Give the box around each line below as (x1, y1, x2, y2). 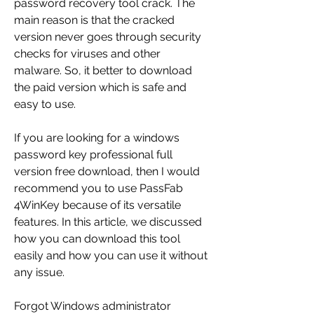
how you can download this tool (14, 232, 180, 246)
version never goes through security (14, 30, 201, 44)
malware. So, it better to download (14, 64, 192, 78)
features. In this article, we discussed (14, 215, 202, 229)
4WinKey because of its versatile (14, 198, 181, 212)
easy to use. (14, 97, 76, 111)
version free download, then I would (14, 165, 200, 179)
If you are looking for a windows (14, 131, 179, 145)
